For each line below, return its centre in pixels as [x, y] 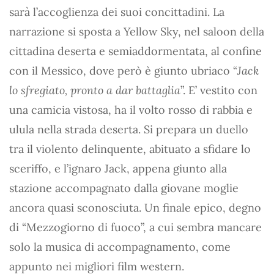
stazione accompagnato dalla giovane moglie [124, 188]
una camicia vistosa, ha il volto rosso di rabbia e [131, 110]
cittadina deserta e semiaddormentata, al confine [135, 51]
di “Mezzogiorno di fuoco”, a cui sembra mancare [135, 227]
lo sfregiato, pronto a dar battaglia [95, 90]
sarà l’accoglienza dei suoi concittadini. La [117, 12]
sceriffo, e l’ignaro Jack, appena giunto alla [118, 168]
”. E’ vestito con [219, 90]
